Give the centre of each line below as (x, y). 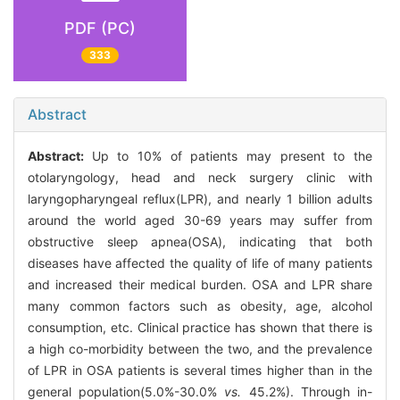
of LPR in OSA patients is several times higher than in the (200, 371)
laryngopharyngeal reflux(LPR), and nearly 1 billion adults (200, 199)
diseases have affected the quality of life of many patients (200, 263)
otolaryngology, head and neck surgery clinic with (200, 178)
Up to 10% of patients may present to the (232, 156)
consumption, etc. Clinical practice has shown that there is (200, 328)
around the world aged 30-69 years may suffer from (200, 221)
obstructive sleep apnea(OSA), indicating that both (200, 242)
